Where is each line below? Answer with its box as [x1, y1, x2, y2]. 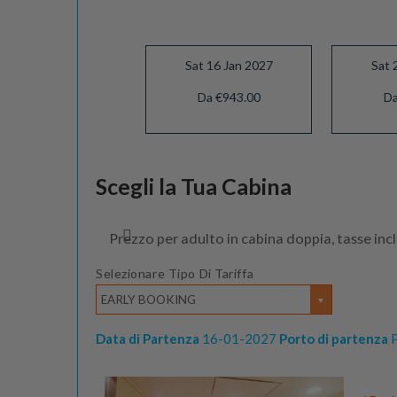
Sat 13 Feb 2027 [183, 166, 274, 182]
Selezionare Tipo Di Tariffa [96, 265, 254, 281]
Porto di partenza [279, 330, 388, 346]
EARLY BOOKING [101, 292, 196, 307]
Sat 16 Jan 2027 [184, 58, 273, 74]
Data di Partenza [96, 330, 199, 346]
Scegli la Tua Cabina [96, 172, 292, 199]
